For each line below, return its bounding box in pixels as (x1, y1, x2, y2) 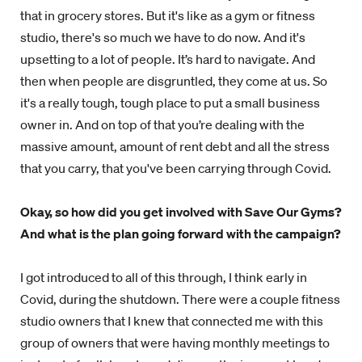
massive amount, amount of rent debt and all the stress (20, 138, 330, 154)
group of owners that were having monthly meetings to (20, 335, 330, 351)
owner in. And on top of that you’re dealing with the (20, 116, 305, 133)
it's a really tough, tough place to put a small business (20, 95, 320, 111)
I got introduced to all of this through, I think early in (20, 269, 307, 285)
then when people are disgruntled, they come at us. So (20, 73, 327, 89)
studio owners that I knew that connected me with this (20, 313, 323, 329)
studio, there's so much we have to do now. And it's (20, 29, 305, 45)
